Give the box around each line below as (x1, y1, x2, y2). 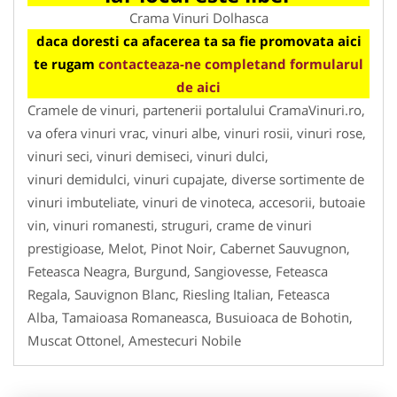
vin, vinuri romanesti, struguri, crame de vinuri (27, 215, 312, 234)
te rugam (34, 54, 98, 73)
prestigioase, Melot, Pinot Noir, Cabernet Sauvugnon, (27, 238, 350, 257)
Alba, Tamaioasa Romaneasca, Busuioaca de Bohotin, (27, 307, 353, 326)
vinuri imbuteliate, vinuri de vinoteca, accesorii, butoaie (27, 192, 365, 211)
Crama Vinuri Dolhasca (128, 8, 269, 27)
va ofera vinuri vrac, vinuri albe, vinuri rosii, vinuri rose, (27, 123, 366, 142)
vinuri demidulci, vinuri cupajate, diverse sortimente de (27, 169, 364, 188)
